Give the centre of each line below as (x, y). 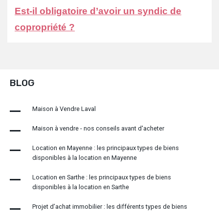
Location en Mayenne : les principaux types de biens (106, 148)
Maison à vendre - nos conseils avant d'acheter (98, 129)
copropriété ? (45, 27)
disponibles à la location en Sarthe (81, 187)
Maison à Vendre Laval (64, 109)
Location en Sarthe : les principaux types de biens (102, 177)
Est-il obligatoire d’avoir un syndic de (98, 11)
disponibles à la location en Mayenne (85, 158)
